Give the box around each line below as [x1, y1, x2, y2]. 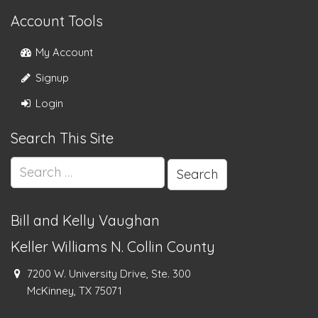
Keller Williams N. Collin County [11, 237, 215, 256]
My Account [33, 45, 94, 59]
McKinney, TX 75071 [24, 283, 123, 297]
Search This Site [11, 128, 114, 147]
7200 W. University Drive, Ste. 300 [24, 266, 194, 280]
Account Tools [11, 11, 103, 30]
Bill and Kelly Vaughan [11, 211, 160, 229]
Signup [33, 70, 70, 84]
